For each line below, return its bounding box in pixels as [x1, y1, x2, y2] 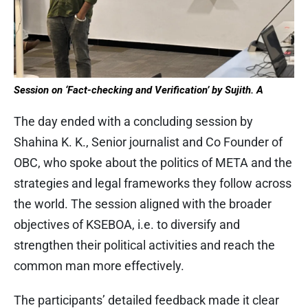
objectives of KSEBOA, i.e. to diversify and [14, 217, 240, 232]
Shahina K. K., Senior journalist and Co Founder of [14, 135, 283, 150]
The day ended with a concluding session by [14, 114, 253, 129]
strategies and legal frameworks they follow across [14, 176, 291, 191]
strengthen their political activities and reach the [14, 238, 275, 253]
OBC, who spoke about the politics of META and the [14, 155, 292, 170]
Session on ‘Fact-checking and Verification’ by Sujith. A [14, 84, 263, 97]
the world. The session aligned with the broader [14, 197, 272, 212]
